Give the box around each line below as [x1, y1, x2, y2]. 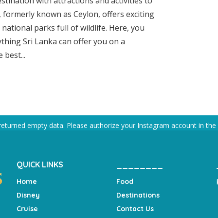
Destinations [116, 191, 160, 200]
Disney [17, 191, 40, 200]
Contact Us [116, 204, 154, 213]
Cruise [17, 204, 38, 213]
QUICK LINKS [17, 160, 63, 169]
